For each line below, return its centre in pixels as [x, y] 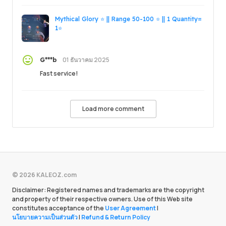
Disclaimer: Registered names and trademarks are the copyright [108, 190]
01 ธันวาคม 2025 [86, 60]
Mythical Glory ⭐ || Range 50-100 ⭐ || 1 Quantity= [128, 19]
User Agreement [130, 208]
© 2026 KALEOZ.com [44, 175]
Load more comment [113, 108]
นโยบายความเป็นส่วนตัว [45, 217]
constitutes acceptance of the [59, 208]
